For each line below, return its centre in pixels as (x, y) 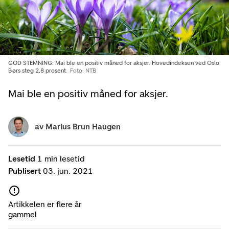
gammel (22, 214)
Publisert (25, 171)
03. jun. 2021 (68, 171)
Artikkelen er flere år (45, 204)
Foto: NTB (83, 70)
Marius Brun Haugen (83, 126)
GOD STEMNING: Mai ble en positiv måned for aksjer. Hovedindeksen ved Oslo (114, 63)
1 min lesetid (61, 158)
